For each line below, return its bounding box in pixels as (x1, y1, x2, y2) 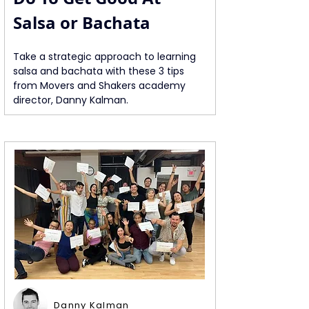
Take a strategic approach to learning (13, 50, 199, 63)
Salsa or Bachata (13, 11, 150, 34)
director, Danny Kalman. (13, 93, 128, 107)
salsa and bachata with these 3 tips (13, 64, 187, 78)
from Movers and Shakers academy (13, 79, 188, 92)
